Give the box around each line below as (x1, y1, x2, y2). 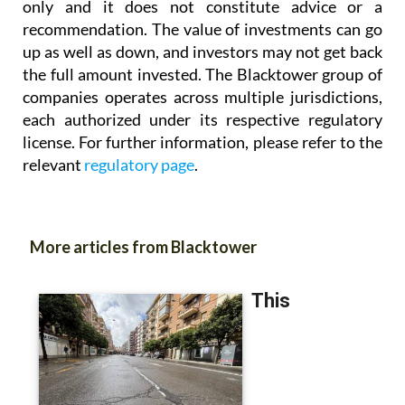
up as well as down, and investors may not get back (23, 8, 382, 29)
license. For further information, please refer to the (23, 99, 382, 119)
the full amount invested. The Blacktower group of (23, 31, 382, 52)
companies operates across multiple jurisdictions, (23, 53, 382, 74)
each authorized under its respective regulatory (23, 76, 382, 97)
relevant (23, 121, 84, 142)
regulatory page (84, 121, 194, 142)
